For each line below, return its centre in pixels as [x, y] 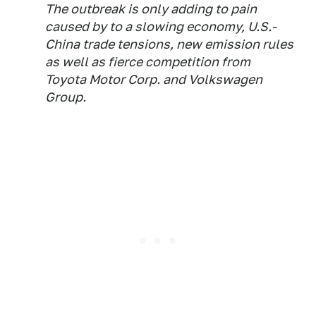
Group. [66, 97]
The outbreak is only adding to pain [151, 9]
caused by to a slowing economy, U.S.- [161, 27]
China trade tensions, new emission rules [169, 44]
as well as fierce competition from [148, 62]
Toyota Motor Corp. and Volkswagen [154, 80]
